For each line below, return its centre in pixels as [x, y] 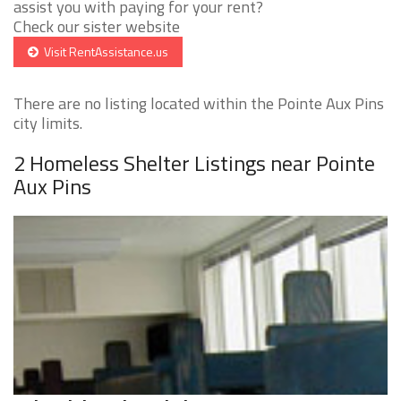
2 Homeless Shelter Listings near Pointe [194, 163]
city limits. [48, 124]
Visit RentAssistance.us [103, 52]
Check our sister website [97, 27]
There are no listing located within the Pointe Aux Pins [199, 104]
